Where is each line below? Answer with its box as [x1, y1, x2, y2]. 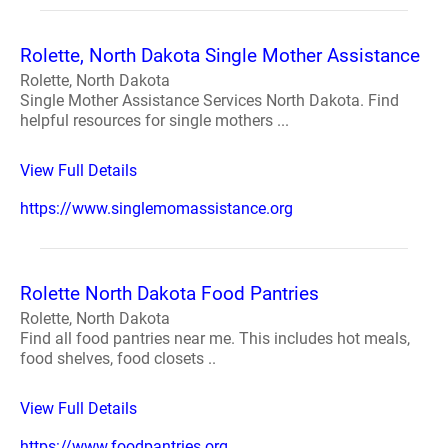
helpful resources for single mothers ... [20, 111, 289, 130]
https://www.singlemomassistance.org [20, 199, 293, 218]
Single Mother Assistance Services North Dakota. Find [20, 91, 399, 110]
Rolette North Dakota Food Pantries [20, 282, 319, 305]
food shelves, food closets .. [20, 349, 216, 368]
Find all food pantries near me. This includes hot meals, [20, 329, 410, 348]
